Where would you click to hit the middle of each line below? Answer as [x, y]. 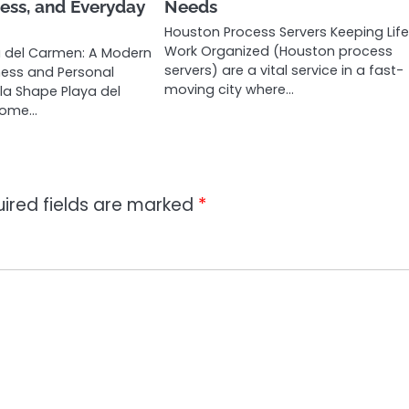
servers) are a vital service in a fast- [284, 70]
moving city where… [230, 89]
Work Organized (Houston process [279, 51]
